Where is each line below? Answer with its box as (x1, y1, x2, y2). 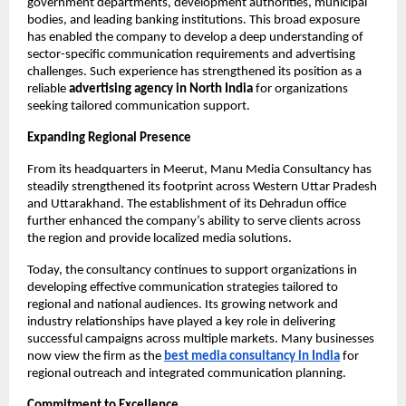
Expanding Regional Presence (27, 131, 191, 146)
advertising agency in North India (69, 82, 253, 97)
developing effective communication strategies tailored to (27, 281, 338, 295)
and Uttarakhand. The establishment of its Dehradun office (27, 198, 346, 212)
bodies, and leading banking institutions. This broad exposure (27, 14, 360, 28)
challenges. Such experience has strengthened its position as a (27, 65, 362, 80)
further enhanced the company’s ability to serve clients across (27, 215, 361, 229)
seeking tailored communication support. (27, 100, 250, 114)
